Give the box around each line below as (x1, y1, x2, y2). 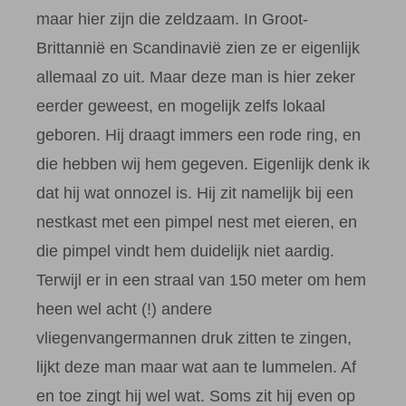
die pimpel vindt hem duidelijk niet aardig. (36, 242, 334, 261)
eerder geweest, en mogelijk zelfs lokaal (36, 97, 325, 116)
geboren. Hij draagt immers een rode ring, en (36, 126, 361, 145)
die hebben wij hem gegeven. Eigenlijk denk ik (36, 155, 370, 174)
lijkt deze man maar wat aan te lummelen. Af (36, 358, 356, 377)
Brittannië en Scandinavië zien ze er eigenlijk (36, 39, 360, 58)
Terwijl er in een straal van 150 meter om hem (36, 271, 366, 290)
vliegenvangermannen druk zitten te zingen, (36, 329, 352, 348)
